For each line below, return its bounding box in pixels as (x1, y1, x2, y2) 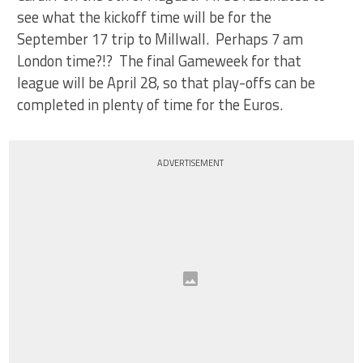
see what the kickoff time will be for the (17, 6, 272, 28)
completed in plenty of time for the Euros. (17, 93, 284, 116)
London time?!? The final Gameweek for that (17, 49, 302, 72)
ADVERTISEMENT (157, 156, 224, 169)
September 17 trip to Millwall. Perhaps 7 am (17, 28, 304, 50)
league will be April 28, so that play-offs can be (17, 71, 316, 94)
